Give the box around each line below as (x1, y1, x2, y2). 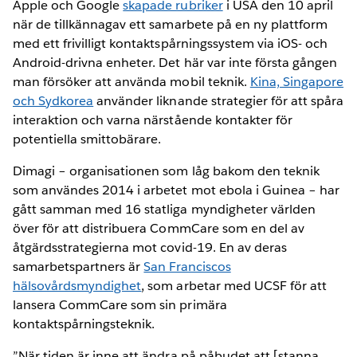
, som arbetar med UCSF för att (141, 277, 327, 294)
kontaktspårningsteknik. (13, 315, 155, 332)
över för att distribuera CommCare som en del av (13, 219, 304, 237)
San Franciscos (143, 257, 231, 275)
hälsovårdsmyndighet (13, 277, 142, 294)
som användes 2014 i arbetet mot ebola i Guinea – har (13, 181, 339, 198)
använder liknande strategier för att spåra (93, 92, 344, 109)
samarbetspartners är (13, 257, 144, 275)
